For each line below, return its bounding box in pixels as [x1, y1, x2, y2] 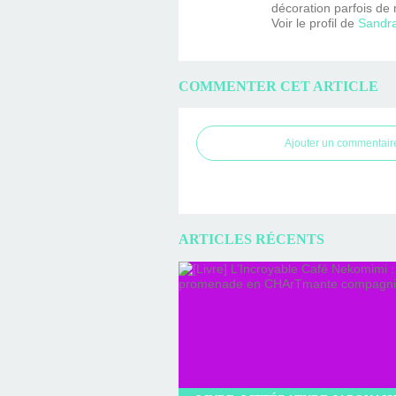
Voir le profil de [271, 15, 358, 30]
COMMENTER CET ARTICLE [179, 77, 378, 95]
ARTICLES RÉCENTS [179, 231, 324, 248]
